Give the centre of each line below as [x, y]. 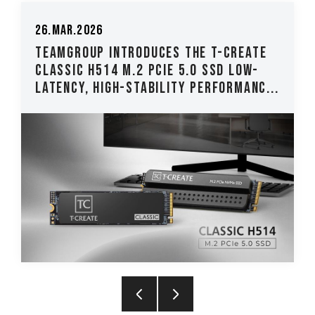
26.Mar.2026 [69, 30]
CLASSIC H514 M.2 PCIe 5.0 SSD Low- [147, 70]
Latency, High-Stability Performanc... [157, 88]
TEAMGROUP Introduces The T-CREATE [151, 53]
